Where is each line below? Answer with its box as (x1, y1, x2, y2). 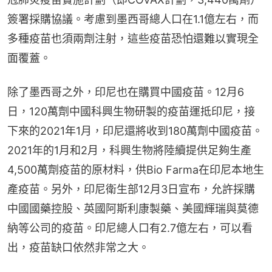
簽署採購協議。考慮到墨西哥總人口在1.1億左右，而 (7, 12, 259, 25)
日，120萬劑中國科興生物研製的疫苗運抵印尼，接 (7, 104, 255, 118)
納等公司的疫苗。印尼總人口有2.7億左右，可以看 (7, 221, 253, 234)
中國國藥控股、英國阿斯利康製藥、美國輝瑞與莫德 (7, 202, 259, 215)
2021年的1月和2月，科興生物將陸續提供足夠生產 (7, 143, 251, 157)
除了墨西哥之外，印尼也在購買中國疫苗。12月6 (7, 85, 244, 98)
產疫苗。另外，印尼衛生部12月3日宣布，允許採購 (7, 182, 255, 195)
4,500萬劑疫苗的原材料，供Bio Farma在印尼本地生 (7, 163, 264, 176)
